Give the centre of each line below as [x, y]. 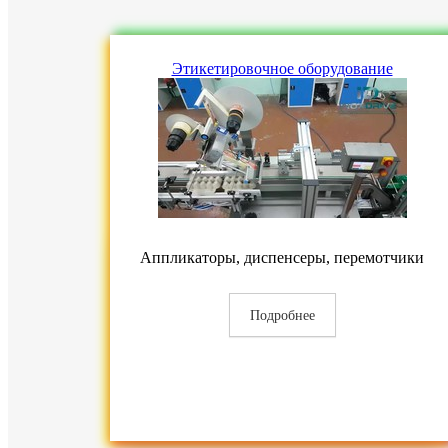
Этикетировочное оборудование [282, 68]
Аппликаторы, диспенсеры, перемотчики [282, 257]
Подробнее [282, 315]
